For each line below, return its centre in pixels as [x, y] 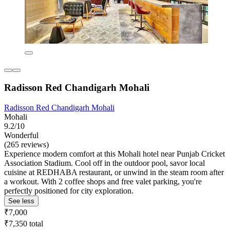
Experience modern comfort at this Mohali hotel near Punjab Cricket [114, 154]
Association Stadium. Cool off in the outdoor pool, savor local [104, 163]
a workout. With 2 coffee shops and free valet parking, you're [103, 181]
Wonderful [21, 135]
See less [21, 201]
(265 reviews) [26, 144]
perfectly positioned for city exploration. [69, 190]
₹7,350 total [24, 223]
